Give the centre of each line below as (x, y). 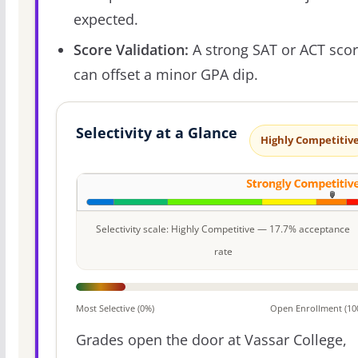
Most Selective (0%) (115, 308)
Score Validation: (131, 49)
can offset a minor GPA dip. (165, 74)
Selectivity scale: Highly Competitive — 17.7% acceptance (223, 229)
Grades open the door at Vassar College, (211, 340)
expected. (105, 19)
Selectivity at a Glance (156, 132)
